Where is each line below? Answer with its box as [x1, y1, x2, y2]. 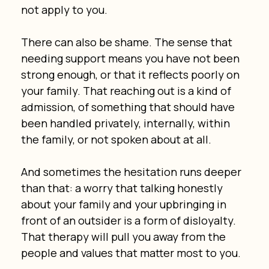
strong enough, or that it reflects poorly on [20, 67, 242, 82]
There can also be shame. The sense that [20, 34, 235, 49]
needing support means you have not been [20, 50, 242, 65]
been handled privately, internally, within [20, 115, 232, 130]
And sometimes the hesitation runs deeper [20, 164, 244, 179]
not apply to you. [20, 2, 107, 17]
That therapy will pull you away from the [20, 229, 228, 244]
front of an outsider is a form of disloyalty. [20, 213, 238, 228]
